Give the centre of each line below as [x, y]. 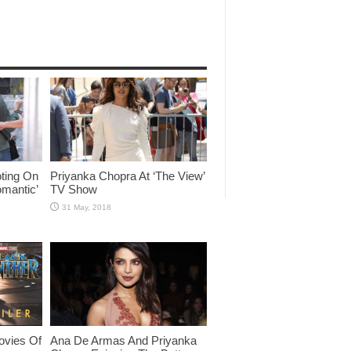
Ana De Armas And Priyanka [123, 340]
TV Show [74, 189]
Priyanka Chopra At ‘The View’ [127, 175]
